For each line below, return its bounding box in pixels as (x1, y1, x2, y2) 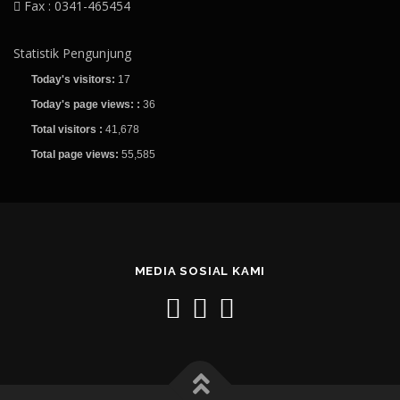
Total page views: (31, 148, 121, 161)
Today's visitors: (31, 73, 118, 86)
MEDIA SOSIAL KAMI (134, 263, 266, 278)
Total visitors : (31, 123, 105, 136)
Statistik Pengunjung (13, 45, 131, 62)
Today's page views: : (31, 98, 143, 111)
